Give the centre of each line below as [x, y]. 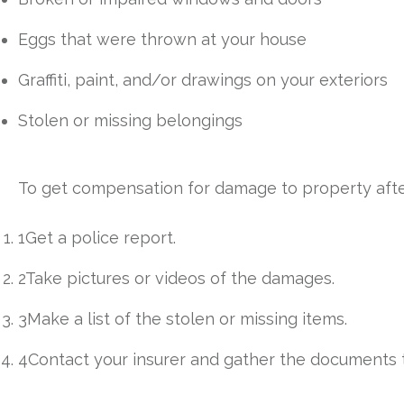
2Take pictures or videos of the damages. [176, 278]
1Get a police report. [97, 238]
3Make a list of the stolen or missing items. [183, 319]
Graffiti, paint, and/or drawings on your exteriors [203, 80]
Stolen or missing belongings [130, 120]
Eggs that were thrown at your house [162, 39]
